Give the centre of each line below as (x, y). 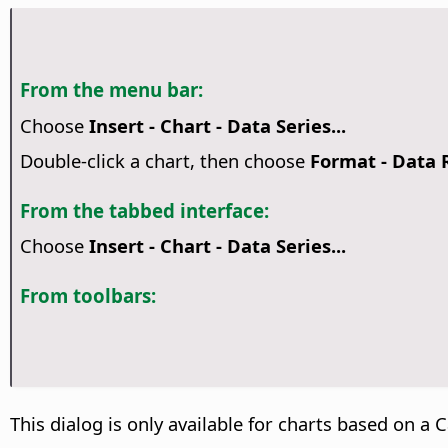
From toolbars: (87, 296)
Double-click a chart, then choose (164, 160)
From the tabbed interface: (144, 210)
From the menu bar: (111, 90)
